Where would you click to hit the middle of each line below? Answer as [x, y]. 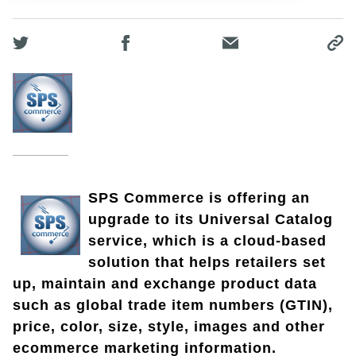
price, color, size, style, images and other [169, 327]
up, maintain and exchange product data [165, 284]
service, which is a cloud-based [207, 241]
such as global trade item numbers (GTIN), [173, 306]
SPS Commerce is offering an [199, 198]
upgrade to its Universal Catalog [211, 220]
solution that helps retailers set [207, 263]
